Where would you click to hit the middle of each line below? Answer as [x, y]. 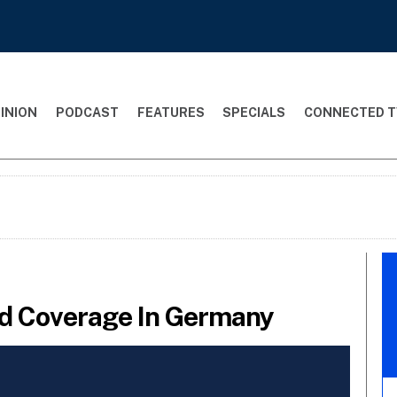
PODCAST [87, 112]
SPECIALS [254, 112]
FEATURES [171, 112]
